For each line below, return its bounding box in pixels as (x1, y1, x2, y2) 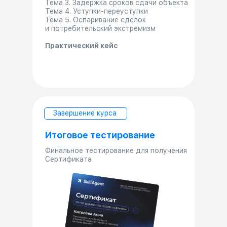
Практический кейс (45, 41, 118, 50)
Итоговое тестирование (45, 129, 155, 140)
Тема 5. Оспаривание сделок (45, 15, 146, 24)
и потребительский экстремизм (45, 24, 156, 32)
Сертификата (45, 155, 92, 163)
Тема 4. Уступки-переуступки (45, 7, 148, 15)
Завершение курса (53, 108, 117, 117)
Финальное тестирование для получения (45, 146, 187, 155)
